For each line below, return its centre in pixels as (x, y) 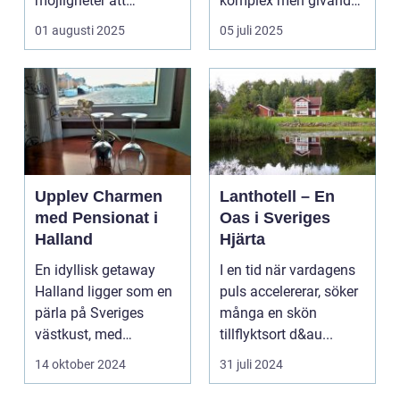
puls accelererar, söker (289, 292)
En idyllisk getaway (95, 271)
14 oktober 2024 (80, 365)
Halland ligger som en (104, 292)
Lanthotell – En (277, 197)
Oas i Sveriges (275, 218)
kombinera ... (75, 22)
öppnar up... (257, 44)
